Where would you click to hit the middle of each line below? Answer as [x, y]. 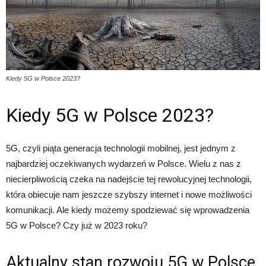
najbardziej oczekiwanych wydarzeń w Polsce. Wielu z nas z [123, 164]
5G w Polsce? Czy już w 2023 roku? [77, 226]
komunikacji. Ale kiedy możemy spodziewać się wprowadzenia [128, 210]
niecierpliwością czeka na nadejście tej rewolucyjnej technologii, [129, 179]
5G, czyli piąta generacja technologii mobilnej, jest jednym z [121, 148]
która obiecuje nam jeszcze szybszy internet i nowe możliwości [129, 195]
